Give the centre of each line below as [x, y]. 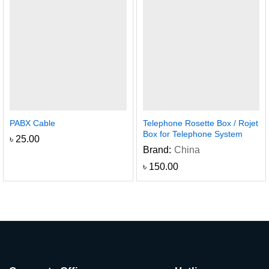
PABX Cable [32, 123]
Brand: [157, 150]
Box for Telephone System [192, 134]
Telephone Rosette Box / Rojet [200, 123]
